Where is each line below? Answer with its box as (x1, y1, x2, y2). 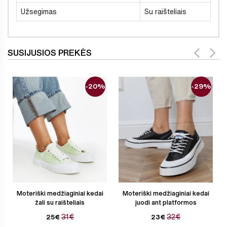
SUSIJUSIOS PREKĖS (8, 48, 92, 57)
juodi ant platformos (135, 199, 197, 206)
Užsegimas (21, 8, 57, 15)
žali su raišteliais (35, 199, 85, 206)
